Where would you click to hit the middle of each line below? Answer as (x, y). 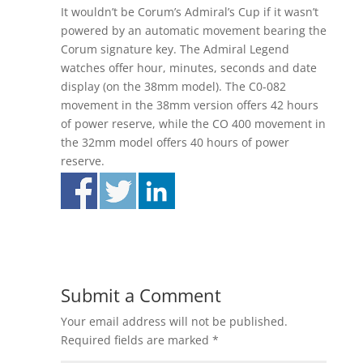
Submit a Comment (141, 295)
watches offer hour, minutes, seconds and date (188, 67)
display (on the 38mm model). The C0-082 (173, 86)
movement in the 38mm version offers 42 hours (189, 105)
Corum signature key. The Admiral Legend (175, 49)
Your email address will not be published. (174, 322)
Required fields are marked (136, 340)
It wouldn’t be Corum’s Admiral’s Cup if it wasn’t (189, 11)
